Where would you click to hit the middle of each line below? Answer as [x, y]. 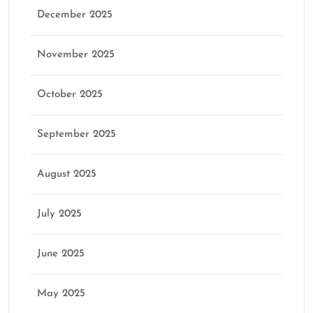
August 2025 [67, 175]
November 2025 [76, 55]
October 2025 [70, 95]
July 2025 [59, 214]
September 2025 [77, 135]
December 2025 [75, 15]
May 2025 [61, 294]
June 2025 [61, 254]
